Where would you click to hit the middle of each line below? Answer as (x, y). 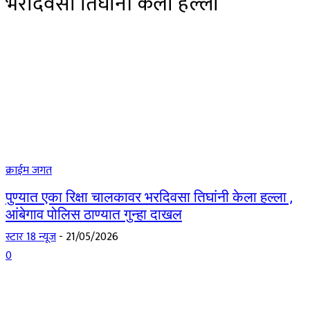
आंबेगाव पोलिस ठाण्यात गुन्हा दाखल (94, 215)
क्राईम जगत (29, 171)
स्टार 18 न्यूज (31, 237)
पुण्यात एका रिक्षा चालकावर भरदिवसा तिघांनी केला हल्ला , (149, 197)
